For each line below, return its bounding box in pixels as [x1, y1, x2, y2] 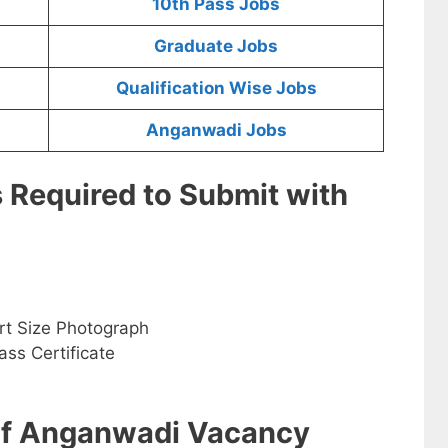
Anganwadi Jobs [145, 120, 287, 141]
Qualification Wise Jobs [115, 78, 317, 99]
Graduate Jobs [154, 36, 278, 57]
